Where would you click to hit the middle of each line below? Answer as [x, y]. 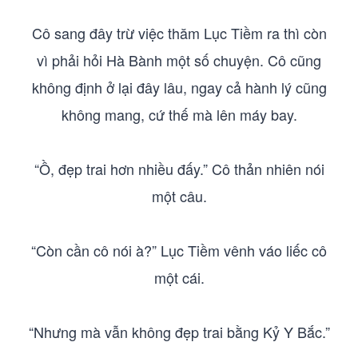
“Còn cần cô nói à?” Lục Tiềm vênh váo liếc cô [179, 250]
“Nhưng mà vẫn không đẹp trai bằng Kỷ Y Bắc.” [179, 332]
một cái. [179, 277]
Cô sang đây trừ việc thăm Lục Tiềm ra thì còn [179, 33]
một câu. [179, 196]
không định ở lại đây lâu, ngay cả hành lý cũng [179, 87]
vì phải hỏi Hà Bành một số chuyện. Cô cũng [179, 60]
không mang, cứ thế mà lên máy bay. [179, 114]
